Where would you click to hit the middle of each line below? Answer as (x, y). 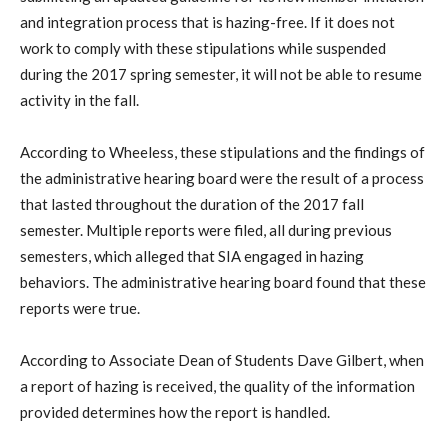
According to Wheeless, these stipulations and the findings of (222, 151)
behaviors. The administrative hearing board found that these (223, 281)
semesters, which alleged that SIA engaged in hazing (192, 255)
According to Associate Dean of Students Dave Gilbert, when (222, 359)
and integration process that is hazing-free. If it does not (207, 21)
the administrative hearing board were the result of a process (222, 177)
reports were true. (80, 307)
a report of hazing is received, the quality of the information (217, 385)
